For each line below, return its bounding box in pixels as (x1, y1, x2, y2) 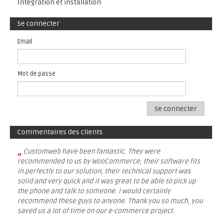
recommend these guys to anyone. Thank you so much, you (17, 197, 203, 205)
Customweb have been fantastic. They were (23, 147, 160, 156)
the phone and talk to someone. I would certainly (17, 187, 170, 195)
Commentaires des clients (17, 128, 103, 136)
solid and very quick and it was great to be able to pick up (17, 177, 196, 185)
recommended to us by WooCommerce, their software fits (17, 157, 200, 166)
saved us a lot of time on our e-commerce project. (17, 207, 175, 215)
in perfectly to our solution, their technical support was (17, 167, 191, 175)
